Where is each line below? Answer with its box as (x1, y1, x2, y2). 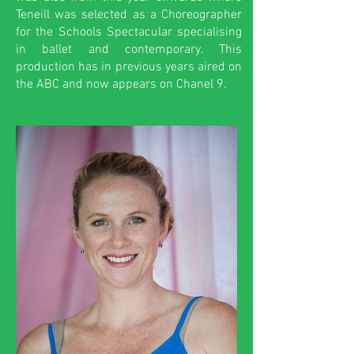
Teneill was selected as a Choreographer (16, 7, 242, 23)
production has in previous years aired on (16, 59, 242, 75)
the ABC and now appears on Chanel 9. (16, 77, 230, 92)
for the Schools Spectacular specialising (16, 24, 242, 40)
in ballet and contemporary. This (16, 42, 242, 58)
